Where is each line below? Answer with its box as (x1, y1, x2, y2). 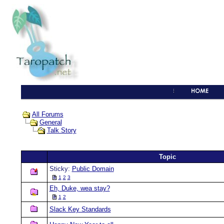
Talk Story (46, 126, 76, 134)
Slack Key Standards (49, 205, 111, 213)
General (39, 118, 62, 126)
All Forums (31, 110, 63, 118)
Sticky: (49, 165, 72, 172)
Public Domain (71, 165, 114, 172)
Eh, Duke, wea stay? (49, 184, 110, 192)
